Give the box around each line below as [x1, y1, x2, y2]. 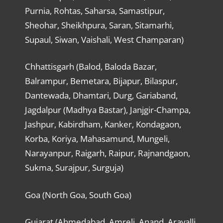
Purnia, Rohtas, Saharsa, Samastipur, [24, 4, 165, 16]
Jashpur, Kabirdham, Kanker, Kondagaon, [24, 118, 181, 130]
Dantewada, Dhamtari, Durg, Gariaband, [24, 90, 178, 102]
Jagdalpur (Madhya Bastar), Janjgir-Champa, [24, 104, 191, 116]
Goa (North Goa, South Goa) [24, 189, 131, 201]
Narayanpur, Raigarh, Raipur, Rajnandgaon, [24, 147, 190, 159]
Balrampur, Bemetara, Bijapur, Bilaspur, [24, 75, 178, 87]
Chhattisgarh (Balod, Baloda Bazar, [24, 61, 157, 73]
